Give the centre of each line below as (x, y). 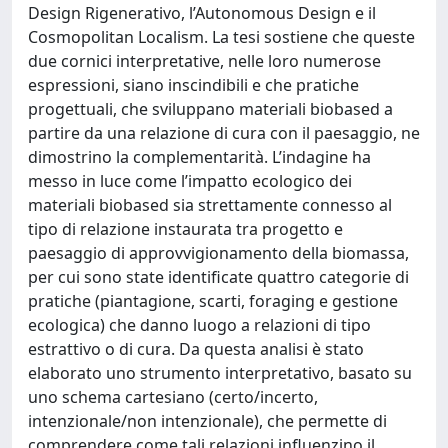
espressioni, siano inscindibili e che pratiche (193, 85)
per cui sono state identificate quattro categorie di (218, 277)
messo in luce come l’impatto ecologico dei (190, 181)
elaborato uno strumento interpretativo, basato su (220, 373)
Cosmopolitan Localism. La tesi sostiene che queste (221, 37)
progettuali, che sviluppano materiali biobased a (210, 109)
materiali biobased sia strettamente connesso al (210, 205)
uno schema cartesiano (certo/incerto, (173, 397)
